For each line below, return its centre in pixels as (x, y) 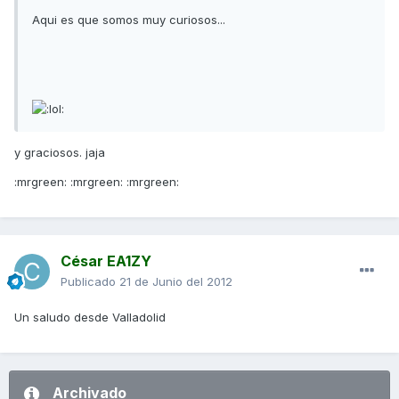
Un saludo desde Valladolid (90, 317)
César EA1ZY (106, 261)
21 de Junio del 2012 (176, 281)
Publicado (90, 281)
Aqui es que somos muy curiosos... (129, 19)
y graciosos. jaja (60, 153)
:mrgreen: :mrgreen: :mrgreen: (97, 182)
